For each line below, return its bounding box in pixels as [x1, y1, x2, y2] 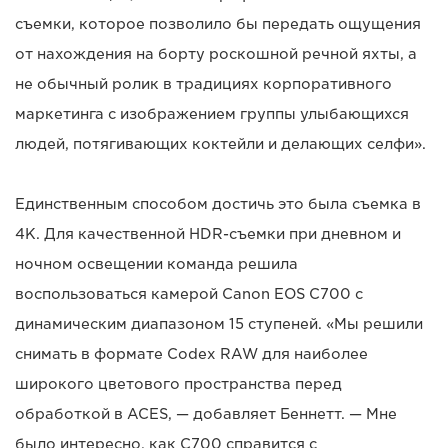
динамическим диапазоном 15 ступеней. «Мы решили [15, 316, 423, 333]
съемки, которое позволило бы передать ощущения [15, 16, 421, 33]
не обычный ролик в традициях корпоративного [15, 76, 392, 93]
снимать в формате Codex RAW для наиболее [15, 346, 368, 363]
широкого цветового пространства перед [15, 376, 342, 393]
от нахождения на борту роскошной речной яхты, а [15, 46, 417, 63]
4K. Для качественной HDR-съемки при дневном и [15, 226, 401, 243]
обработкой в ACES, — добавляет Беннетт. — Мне [15, 406, 397, 423]
